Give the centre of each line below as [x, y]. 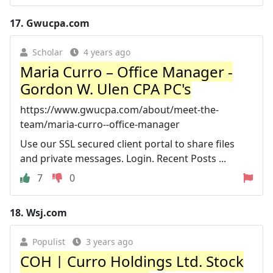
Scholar [48, 52]
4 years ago [107, 52]
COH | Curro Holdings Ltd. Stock [132, 261]
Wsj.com [47, 212]
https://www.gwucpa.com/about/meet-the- [119, 109]
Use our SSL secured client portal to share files [127, 144]
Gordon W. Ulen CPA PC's [106, 88]
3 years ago [109, 241]
